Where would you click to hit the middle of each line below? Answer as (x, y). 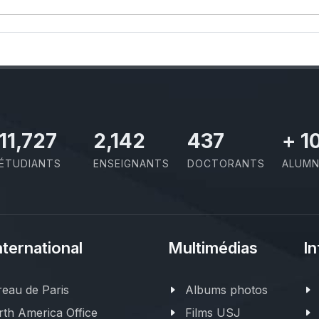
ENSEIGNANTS (131, 163)
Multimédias (213, 248)
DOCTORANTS (226, 163)
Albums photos (226, 290)
